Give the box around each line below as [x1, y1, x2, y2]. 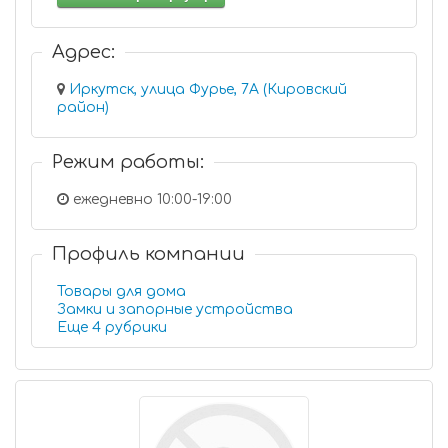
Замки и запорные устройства [57, 302, 293, 317]
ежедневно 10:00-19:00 [69, 192, 232, 207]
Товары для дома [57, 284, 186, 299]
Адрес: [52, 42, 115, 62]
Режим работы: [52, 152, 204, 172]
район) [57, 100, 109, 115]
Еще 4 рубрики [105, 320, 167, 335]
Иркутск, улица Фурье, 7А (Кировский [69, 82, 347, 97]
